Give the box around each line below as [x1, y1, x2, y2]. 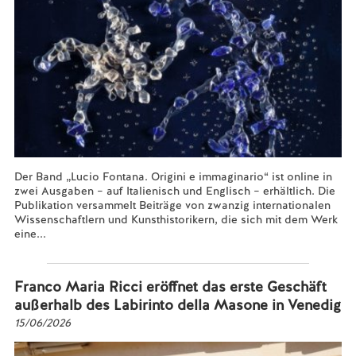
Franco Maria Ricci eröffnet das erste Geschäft [14, 277, 327, 296]
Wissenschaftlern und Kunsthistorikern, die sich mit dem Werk [14, 212, 338, 226]
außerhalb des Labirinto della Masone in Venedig [14, 296, 341, 314]
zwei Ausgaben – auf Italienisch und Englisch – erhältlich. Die [14, 184, 335, 198]
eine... [14, 226, 46, 241]
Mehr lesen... [14, 241, 83, 255]
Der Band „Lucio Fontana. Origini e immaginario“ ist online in [14, 169, 332, 184]
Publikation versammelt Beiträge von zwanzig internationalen [14, 198, 331, 212]
